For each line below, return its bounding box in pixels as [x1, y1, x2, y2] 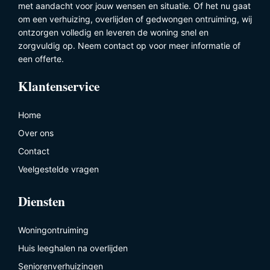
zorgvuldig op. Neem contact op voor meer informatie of [18, 40, 240, 51]
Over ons [18, 127, 54, 138]
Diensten [18, 192, 65, 211]
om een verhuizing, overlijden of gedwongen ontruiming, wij [18, 13, 252, 24]
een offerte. [18, 53, 64, 64]
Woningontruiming [18, 225, 89, 236]
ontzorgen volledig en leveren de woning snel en [18, 27, 209, 37]
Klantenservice [18, 76, 99, 95]
